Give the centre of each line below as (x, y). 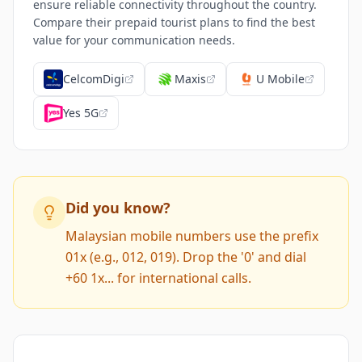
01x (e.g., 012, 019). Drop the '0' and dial (186, 257)
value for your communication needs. (134, 40)
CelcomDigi (94, 79)
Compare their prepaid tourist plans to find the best (174, 22)
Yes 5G (81, 113)
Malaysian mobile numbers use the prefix (192, 236)
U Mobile (280, 79)
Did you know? (118, 208)
